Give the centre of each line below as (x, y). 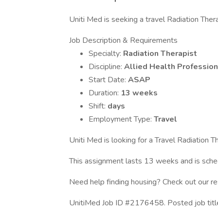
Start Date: (108, 80)
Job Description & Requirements (123, 40)
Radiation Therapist (160, 54)
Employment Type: (121, 119)
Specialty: (106, 54)
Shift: (98, 106)
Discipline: (106, 67)
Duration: (105, 93)
